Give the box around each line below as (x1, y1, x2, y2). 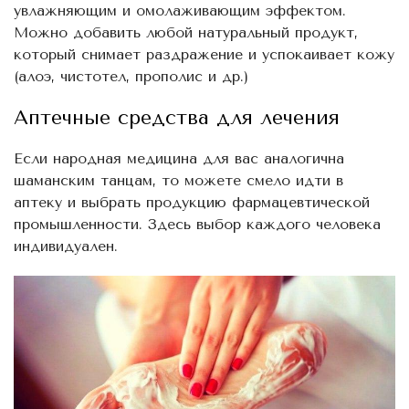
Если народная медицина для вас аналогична (14, 149, 344, 167)
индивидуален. (14, 236, 118, 255)
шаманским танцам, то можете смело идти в (14, 171, 343, 189)
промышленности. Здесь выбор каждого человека (14, 215, 381, 233)
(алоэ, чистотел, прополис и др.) (14, 67, 248, 85)
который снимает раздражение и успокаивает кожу (14, 45, 394, 63)
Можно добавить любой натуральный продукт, (14, 23, 358, 41)
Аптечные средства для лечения (14, 105, 340, 130)
